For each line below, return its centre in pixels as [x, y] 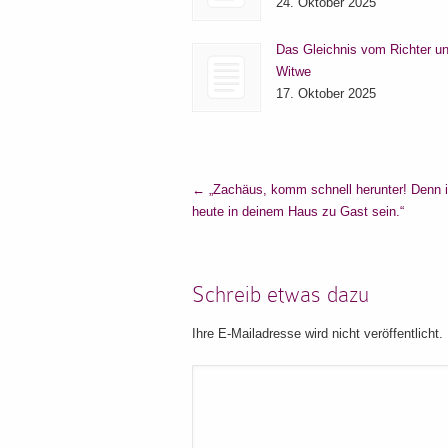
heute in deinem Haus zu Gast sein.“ [298, 212]
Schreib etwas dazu [280, 295]
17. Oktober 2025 [326, 94]
